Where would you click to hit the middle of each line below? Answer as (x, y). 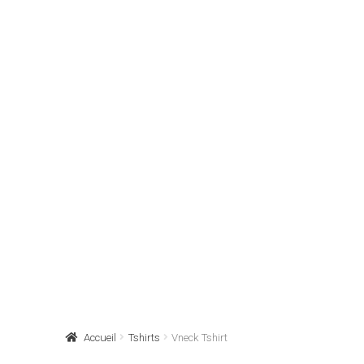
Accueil (100, 337)
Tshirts (144, 337)
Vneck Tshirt (199, 337)
